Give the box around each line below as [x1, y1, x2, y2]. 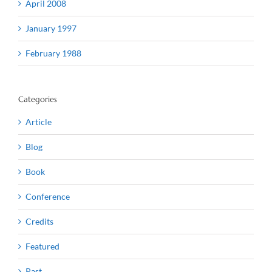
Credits [25, 216, 53, 226]
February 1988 [25, 47, 81, 58]
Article [25, 116, 52, 127]
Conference [25, 191, 70, 202]
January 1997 [25, 22, 76, 33]
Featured [25, 240, 59, 251]
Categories [18, 93, 57, 104]
